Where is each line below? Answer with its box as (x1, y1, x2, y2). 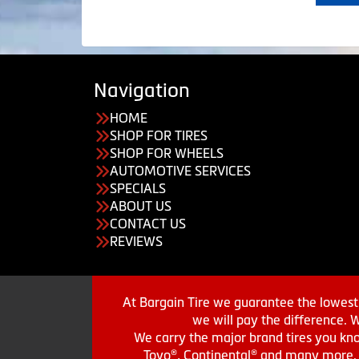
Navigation (94, 79, 190, 101)
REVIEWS (110, 234, 163, 248)
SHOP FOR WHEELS (110, 146, 224, 160)
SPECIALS (110, 181, 166, 196)
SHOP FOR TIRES (110, 128, 208, 143)
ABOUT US (110, 199, 171, 213)
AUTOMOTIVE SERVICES (110, 163, 251, 178)
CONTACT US (110, 216, 186, 231)
